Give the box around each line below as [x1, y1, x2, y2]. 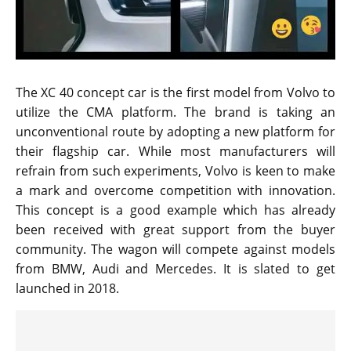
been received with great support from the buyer [16, 220, 335, 238]
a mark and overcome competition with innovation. [16, 181, 335, 199]
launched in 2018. [16, 279, 119, 297]
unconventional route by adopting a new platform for [16, 122, 335, 140]
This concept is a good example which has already [16, 201, 335, 219]
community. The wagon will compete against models [16, 240, 335, 258]
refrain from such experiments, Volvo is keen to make [16, 161, 335, 179]
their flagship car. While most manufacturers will [16, 142, 335, 160]
